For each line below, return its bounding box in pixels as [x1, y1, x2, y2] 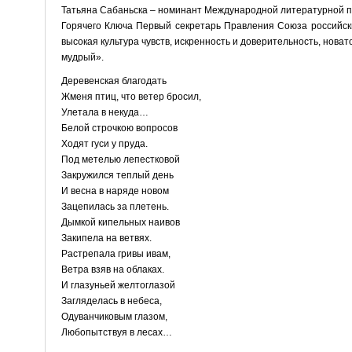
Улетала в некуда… [60, 106, 148, 118]
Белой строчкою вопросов [60, 122, 178, 134]
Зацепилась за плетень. [60, 200, 169, 212]
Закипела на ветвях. [60, 232, 152, 244]
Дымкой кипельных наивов [60, 216, 180, 228]
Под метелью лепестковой [60, 153, 180, 165]
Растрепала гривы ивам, [60, 247, 170, 259]
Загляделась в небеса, [60, 295, 162, 306]
